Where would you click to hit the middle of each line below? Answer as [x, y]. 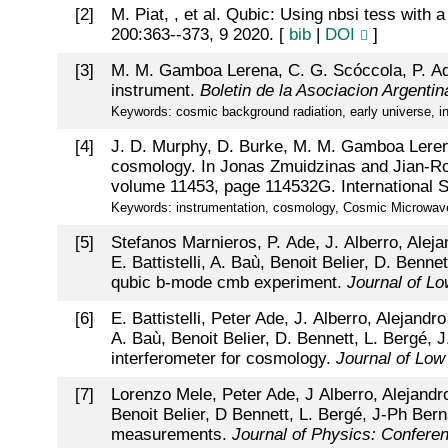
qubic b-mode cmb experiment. [228, 283]
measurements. [171, 435]
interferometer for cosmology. [223, 359]
